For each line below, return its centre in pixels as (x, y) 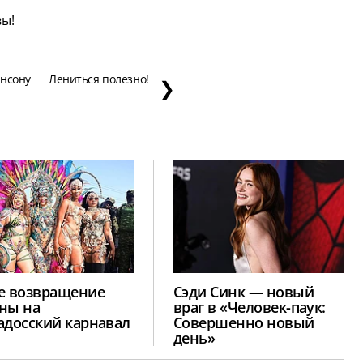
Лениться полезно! (99, 79)
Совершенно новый (244, 322)
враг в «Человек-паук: (250, 307)
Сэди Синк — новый (244, 291)
